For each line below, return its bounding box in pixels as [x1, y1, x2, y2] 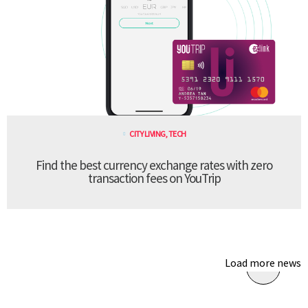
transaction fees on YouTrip [87, 169, 221, 186]
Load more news [225, 255, 301, 269]
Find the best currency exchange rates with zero [36, 156, 272, 173]
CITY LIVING [129, 128, 166, 139]
